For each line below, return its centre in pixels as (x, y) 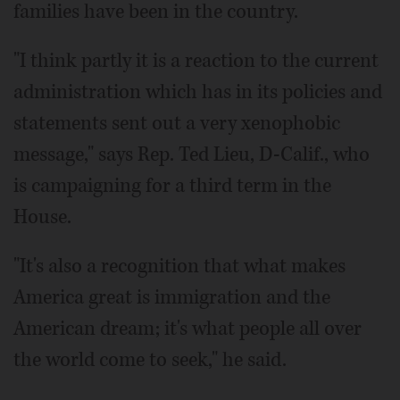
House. (42, 217)
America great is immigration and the (172, 298)
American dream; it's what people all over (187, 329)
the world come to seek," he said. (150, 360)
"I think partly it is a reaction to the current (196, 61)
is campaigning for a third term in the (172, 186)
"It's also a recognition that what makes (179, 267)
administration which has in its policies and (198, 92)
